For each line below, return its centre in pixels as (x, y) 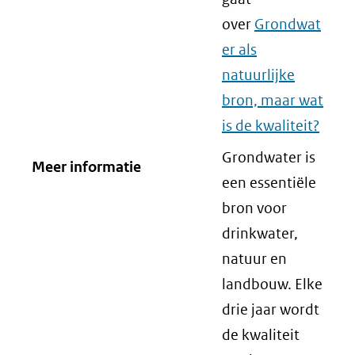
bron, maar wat (273, 100)
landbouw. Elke (272, 284)
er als (239, 50)
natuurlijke (258, 75)
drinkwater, (260, 233)
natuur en (254, 259)
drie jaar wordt (271, 309)
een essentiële (269, 183)
